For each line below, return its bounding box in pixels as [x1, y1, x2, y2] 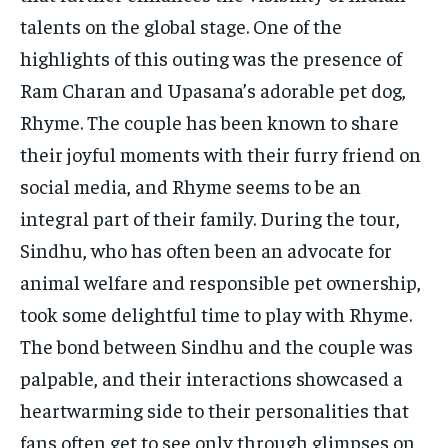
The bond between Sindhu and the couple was [20, 332, 413, 358]
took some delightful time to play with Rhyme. [20, 300, 412, 326]
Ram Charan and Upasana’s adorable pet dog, [20, 76, 406, 102]
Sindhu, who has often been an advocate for [20, 236, 392, 262]
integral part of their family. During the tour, [20, 204, 400, 230]
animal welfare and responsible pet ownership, [20, 268, 421, 294]
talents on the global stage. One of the [20, 12, 342, 38]
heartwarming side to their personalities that [20, 396, 409, 422]
